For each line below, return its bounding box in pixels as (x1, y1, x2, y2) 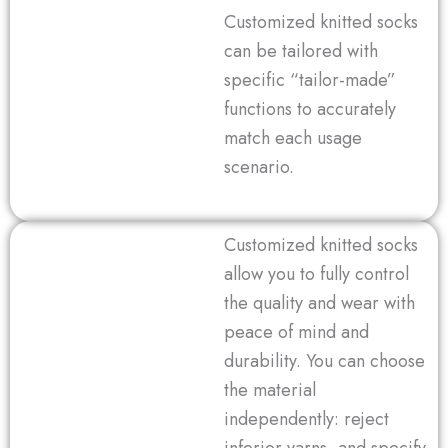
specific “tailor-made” (224, 67, 396, 94)
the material (224, 377, 316, 404)
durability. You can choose (224, 348, 425, 375)
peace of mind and (224, 319, 369, 346)
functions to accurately (224, 96, 396, 123)
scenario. (224, 154, 294, 181)
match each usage (224, 125, 362, 152)
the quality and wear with (224, 290, 415, 317)
